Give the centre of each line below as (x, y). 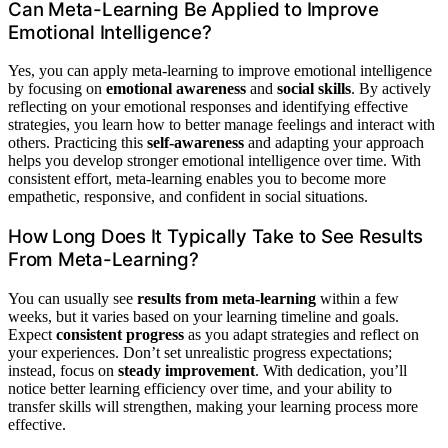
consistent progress (120, 334)
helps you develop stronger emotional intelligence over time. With (214, 161)
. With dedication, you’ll (331, 370)
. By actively (391, 89)
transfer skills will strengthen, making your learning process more (213, 406)
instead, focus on (63, 370)
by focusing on (57, 89)
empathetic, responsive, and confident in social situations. (188, 197)
